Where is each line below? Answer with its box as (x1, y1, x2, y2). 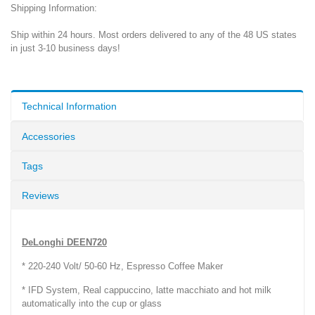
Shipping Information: (11, 2, 97, 13)
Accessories (22, 130, 75, 142)
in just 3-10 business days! (11, 42, 120, 53)
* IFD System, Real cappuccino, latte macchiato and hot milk (22, 284, 271, 295)
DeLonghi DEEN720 (22, 236, 107, 247)
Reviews (22, 189, 59, 201)
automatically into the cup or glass (22, 297, 162, 309)
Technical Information (22, 100, 117, 112)
